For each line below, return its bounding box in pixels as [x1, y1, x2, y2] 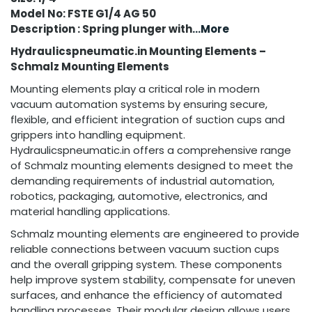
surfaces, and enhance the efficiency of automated [10, 288, 282, 302]
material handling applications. [10, 204, 170, 219]
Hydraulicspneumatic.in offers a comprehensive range [10, 143, 291, 157]
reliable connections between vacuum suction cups [10, 242, 279, 256]
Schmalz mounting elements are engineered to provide [10, 226, 299, 241]
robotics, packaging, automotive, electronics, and [10, 189, 267, 203]
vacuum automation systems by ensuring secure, [10, 97, 267, 111]
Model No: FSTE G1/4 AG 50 [10, 6, 156, 21]
